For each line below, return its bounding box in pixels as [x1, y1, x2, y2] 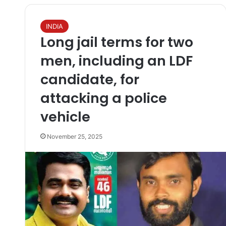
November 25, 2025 [46, 133, 102, 140]
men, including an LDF [40, 51, 193, 70]
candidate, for [40, 70, 139, 89]
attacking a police [40, 89, 167, 107]
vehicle [40, 107, 90, 126]
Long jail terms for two [40, 33, 193, 51]
